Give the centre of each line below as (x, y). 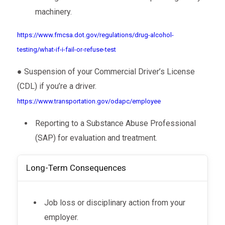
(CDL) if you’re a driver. (57, 86)
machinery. (54, 12)
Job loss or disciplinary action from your (115, 202)
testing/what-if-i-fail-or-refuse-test (66, 49)
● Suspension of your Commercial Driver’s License (106, 71)
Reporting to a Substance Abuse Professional (115, 123)
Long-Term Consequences (77, 168)
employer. (63, 217)
